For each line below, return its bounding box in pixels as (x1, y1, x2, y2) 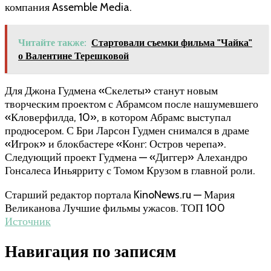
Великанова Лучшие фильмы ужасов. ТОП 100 (5, 201, 225, 215)
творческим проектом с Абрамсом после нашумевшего (5, 97, 258, 111)
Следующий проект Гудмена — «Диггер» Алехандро (5, 150, 247, 164)
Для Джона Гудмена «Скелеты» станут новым (5, 83, 218, 97)
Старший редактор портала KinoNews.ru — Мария (5, 188, 235, 201)
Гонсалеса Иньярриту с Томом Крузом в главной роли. (5, 163, 255, 177)
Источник (5, 214, 51, 228)
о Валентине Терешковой (18, 50, 129, 62)
